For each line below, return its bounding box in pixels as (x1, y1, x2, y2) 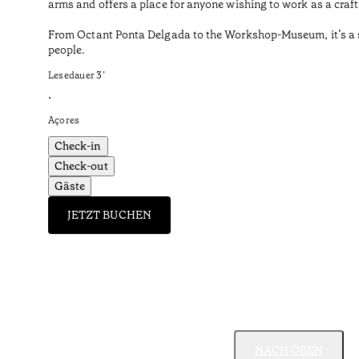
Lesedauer (48, 69, 95, 82)
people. (48, 42, 86, 57)
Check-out (54, 159, 108, 173)
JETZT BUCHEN (67, 208, 151, 222)
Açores (48, 114, 80, 127)
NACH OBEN (254, 343, 324, 357)
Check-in (54, 139, 102, 153)
